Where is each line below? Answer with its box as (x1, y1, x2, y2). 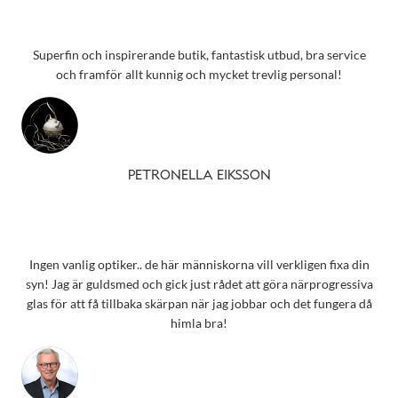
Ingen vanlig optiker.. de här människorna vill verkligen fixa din (28, 257, 370, 273)
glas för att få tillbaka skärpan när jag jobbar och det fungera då (26, 296, 372, 312)
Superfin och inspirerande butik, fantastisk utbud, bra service (32, 46, 366, 62)
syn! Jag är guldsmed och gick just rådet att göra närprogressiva (25, 276, 373, 292)
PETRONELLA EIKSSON (127, 170, 271, 183)
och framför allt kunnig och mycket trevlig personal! (56, 66, 342, 82)
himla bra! (171, 315, 227, 331)
